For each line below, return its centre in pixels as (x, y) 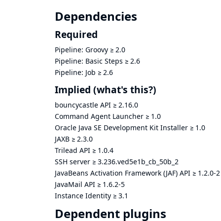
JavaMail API (75, 184)
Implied (73, 89)
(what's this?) (125, 89)
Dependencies (96, 16)
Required (76, 35)
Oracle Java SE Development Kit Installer (121, 127)
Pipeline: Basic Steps (89, 61)
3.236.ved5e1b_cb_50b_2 (138, 161)
